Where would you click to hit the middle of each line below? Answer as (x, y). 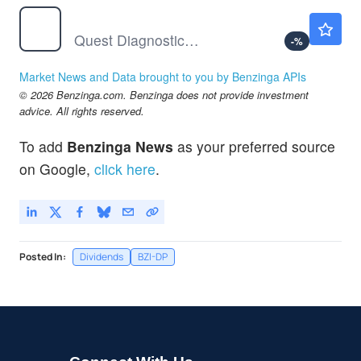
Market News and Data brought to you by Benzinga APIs (163, 77)
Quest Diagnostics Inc (192, 40)
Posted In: (43, 256)
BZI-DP (153, 256)
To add (43, 146)
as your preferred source (254, 146)
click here (125, 168)
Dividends (102, 256)
